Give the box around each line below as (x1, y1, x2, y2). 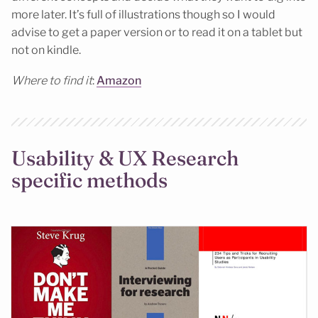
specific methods (11, 167, 168, 192)
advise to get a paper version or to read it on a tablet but (11, 26, 302, 40)
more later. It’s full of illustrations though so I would (11, 8, 275, 22)
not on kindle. (11, 43, 81, 57)
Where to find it (11, 74, 92, 87)
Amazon (97, 74, 141, 87)
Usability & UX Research (11, 145, 238, 170)
